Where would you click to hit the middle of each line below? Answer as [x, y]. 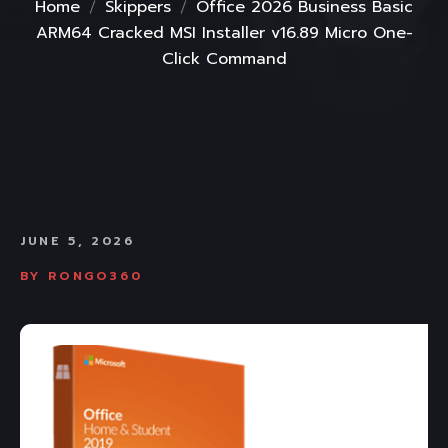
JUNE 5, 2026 [77, 241]
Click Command [224, 59]
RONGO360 [95, 276]
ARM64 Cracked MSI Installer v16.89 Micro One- [224, 33]
